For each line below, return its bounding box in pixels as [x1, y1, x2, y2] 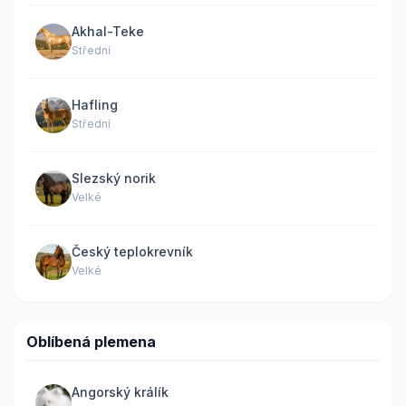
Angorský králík [72, 384, 169, 400]
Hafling [72, 97, 118, 112]
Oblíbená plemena [26, 332, 156, 351]
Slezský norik [72, 170, 156, 186]
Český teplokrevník [72, 244, 193, 259]
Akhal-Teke [72, 24, 144, 39]
